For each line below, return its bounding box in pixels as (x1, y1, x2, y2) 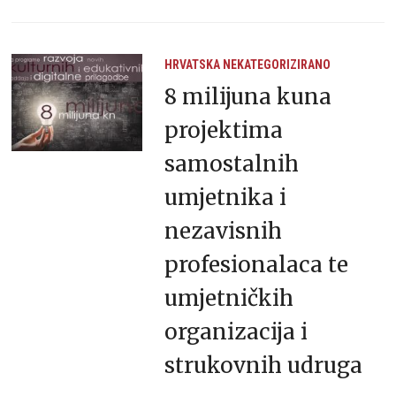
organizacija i (164, 317, 308, 346)
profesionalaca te (164, 250, 348, 278)
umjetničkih (164, 284, 293, 312)
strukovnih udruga (164, 351, 362, 379)
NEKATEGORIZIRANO (222, 57, 331, 72)
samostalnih (164, 149, 299, 178)
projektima (164, 116, 283, 144)
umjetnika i (164, 183, 286, 211)
